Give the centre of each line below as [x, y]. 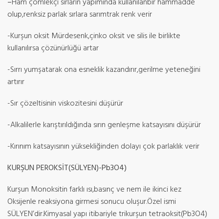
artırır [16, 82]
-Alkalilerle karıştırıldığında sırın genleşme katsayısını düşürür [104, 125]
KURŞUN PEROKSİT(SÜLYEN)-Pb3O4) [67, 168]
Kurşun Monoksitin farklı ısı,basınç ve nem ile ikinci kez [94, 190]
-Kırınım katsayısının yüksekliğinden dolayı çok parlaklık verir [103, 147]
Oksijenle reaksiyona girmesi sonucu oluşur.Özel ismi [92, 202]
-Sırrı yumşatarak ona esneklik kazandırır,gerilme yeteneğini [104, 70]
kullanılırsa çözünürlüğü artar [53, 48]
